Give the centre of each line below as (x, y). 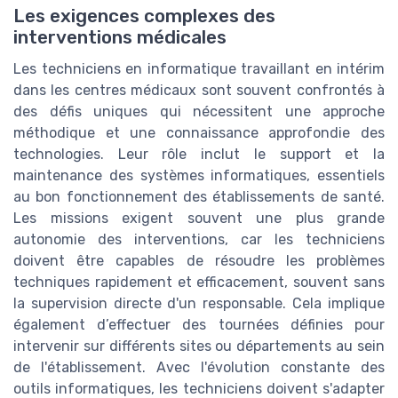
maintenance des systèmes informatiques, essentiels (199, 175)
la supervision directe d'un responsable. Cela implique (199, 303)
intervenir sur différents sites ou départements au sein (199, 346)
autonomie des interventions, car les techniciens (199, 239)
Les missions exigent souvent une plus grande (199, 218)
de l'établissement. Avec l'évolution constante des (199, 367)
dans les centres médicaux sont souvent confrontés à (199, 90)
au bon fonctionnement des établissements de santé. (199, 196)
